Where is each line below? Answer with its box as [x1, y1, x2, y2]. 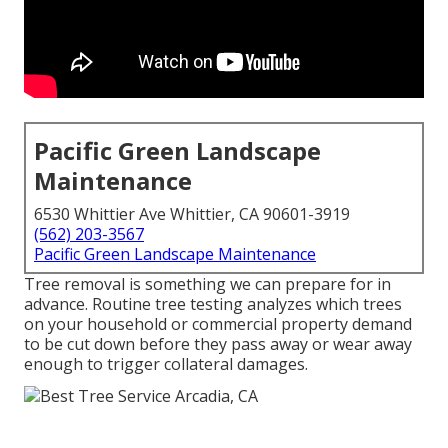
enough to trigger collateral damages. [24, 353, 308, 376]
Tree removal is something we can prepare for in [24, 273, 391, 296]
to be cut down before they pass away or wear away [24, 333, 412, 356]
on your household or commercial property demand [24, 313, 412, 336]
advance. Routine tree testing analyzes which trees [24, 293, 402, 316]
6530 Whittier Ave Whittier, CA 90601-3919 [34, 203, 350, 226]
